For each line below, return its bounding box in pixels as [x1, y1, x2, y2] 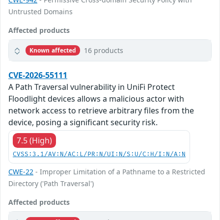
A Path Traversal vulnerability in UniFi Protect [8, 82, 175, 93]
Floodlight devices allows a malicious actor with [8, 93, 184, 105]
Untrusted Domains [8, 7, 73, 17]
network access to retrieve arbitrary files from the [8, 105, 194, 116]
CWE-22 [8, 167, 33, 177]
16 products [84, 46, 124, 55]
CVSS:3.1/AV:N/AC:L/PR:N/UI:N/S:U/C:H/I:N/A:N [13, 151, 186, 159]
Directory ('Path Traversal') [8, 179, 94, 189]
